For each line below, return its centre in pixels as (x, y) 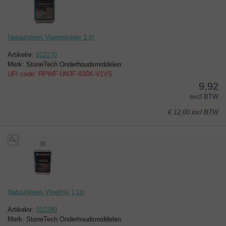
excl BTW (204, 97)
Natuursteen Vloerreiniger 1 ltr (51, 37)
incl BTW (205, 112)
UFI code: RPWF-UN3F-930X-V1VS (60, 74)
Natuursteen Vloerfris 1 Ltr (46, 192)
